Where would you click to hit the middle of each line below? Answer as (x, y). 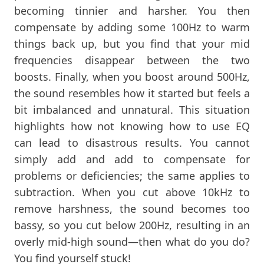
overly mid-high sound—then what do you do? (132, 241)
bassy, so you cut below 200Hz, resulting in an (132, 225)
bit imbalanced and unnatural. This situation (132, 109)
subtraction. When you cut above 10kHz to (132, 192)
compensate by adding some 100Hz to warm (132, 27)
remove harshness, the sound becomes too (132, 208)
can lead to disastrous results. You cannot (132, 142)
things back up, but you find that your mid (132, 43)
